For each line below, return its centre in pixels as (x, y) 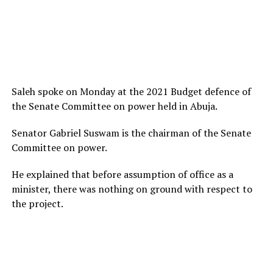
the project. (37, 204)
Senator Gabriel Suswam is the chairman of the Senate (131, 133)
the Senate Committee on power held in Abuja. (114, 106)
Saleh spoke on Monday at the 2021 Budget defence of (131, 91)
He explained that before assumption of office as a (122, 174)
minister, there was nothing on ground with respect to (132, 189)
